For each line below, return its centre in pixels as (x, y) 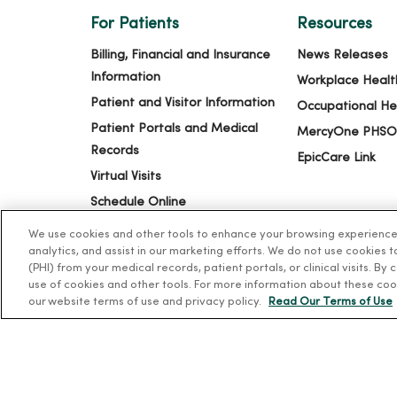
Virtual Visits (126, 177)
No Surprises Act (139, 280)
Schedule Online (138, 203)
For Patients (135, 25)
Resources (334, 25)
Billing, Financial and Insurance (180, 56)
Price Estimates (137, 229)
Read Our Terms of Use (331, 302)
